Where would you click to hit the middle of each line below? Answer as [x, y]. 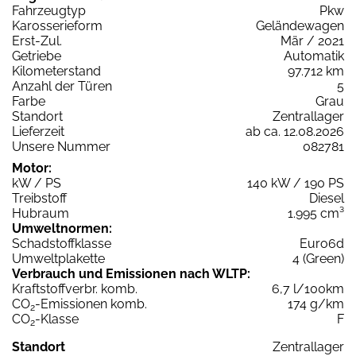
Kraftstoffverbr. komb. [75, 289]
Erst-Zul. [37, 41]
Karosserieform [57, 26]
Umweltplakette [58, 259]
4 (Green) [318, 259]
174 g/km [316, 304]
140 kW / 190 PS [296, 184]
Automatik [314, 56]
